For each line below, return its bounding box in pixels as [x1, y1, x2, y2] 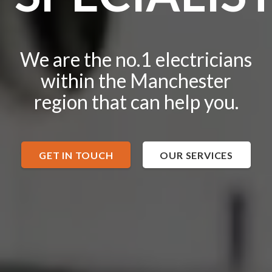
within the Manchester [41, 69, 231, 93]
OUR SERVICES [160, 149, 233, 161]
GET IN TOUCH [39, 149, 114, 161]
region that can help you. [33, 90, 239, 114]
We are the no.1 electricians [20, 47, 252, 72]
